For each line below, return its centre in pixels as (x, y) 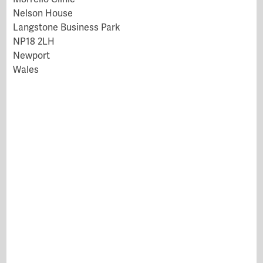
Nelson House (43, 13)
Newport (32, 55)
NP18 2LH (34, 41)
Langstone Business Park (67, 27)
